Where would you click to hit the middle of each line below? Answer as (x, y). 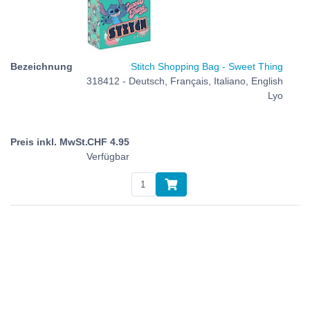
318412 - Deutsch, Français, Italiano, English (185, 81)
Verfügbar (108, 157)
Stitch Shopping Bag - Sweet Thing (207, 67)
